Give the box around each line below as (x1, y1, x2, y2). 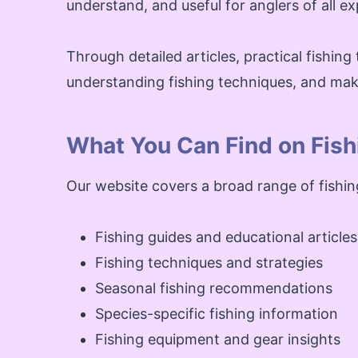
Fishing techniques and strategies (95, 253, 323, 271)
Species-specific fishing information (95, 304, 338, 322)
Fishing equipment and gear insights (95, 330, 340, 348)
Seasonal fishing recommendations (95, 279, 332, 296)
